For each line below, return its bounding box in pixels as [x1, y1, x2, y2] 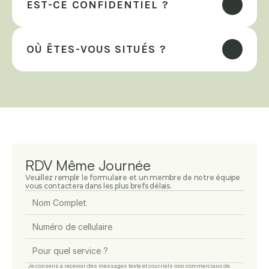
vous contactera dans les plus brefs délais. [25, 181, 172, 190]
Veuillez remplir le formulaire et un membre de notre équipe [25, 173, 240, 182]
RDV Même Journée [25, 156, 151, 174]
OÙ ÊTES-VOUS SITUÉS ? [26, 42, 166, 56]
